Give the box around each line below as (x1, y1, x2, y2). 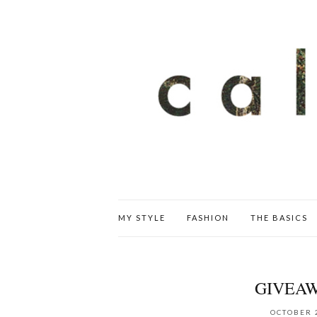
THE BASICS (250, 212, 308, 222)
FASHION (187, 212, 229, 222)
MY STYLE (118, 212, 166, 222)
